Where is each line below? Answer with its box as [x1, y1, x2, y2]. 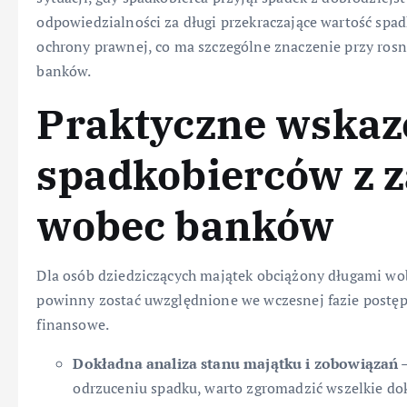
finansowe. [36, 314, 110, 335]
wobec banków [36, 199, 335, 253]
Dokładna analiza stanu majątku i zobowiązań [73, 353, 399, 374]
